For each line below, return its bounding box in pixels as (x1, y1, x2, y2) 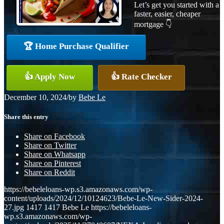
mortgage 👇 (134, 19, 172, 28)
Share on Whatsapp (24, 150, 85, 159)
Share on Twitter (24, 141, 76, 150)
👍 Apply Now (24, 71, 75, 81)
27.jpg (4, 203, 24, 212)
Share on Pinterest (24, 159, 81, 168)
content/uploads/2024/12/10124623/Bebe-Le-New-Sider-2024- (4, 194, 203, 203)
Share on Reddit (24, 168, 75, 177)
